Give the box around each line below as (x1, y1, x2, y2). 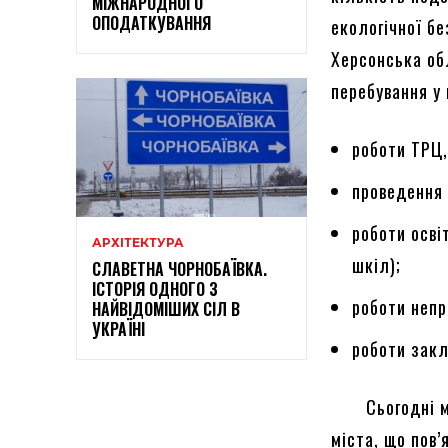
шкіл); (352, 252, 402, 279)
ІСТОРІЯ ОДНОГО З (92, 276, 218, 301)
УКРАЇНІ (92, 316, 149, 341)
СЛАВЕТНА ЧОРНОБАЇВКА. (92, 256, 267, 281)
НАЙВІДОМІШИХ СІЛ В (92, 296, 240, 321)
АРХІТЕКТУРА (92, 234, 184, 250)
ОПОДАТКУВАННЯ (92, 10, 211, 35)
